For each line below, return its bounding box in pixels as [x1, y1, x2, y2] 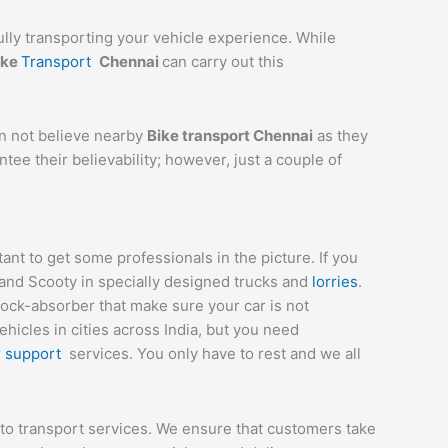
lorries [312, 272, 358, 292]
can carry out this [162, 51, 284, 71]
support [5, 344, 69, 364]
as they [313, 126, 368, 145]
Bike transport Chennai [147, 126, 313, 145]
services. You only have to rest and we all [69, 344, 361, 364]
